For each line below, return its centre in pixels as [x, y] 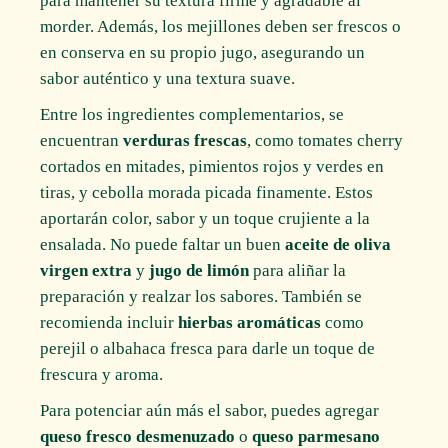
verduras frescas [185, 140]
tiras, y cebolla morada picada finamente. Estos [207, 192]
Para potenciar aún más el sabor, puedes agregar [210, 410]
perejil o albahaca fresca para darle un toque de [208, 348]
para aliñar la [298, 270]
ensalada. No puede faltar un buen [163, 244]
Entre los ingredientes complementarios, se [192, 114]
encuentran [82, 140]
